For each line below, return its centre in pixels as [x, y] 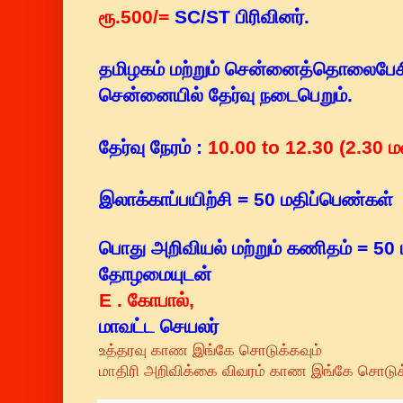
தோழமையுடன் [158, 275]
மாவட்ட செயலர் [161, 327]
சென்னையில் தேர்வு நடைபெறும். [226, 96]
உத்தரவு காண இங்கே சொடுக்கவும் [210, 351]
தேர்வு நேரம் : [153, 148]
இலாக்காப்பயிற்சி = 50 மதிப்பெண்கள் [246, 200]
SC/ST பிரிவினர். [239, 18]
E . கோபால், [147, 301]
